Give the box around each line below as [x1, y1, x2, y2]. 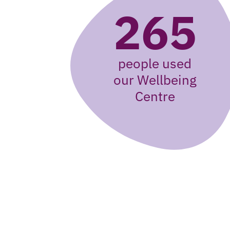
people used [118, 54, 192, 72]
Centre [135, 87, 175, 105]
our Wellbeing [113, 71, 197, 88]
